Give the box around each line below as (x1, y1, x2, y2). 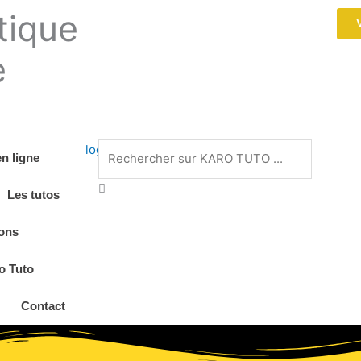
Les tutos (6, 188, 60, 201)
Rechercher (98, 140, 164, 156)
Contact (21, 299, 65, 313)
